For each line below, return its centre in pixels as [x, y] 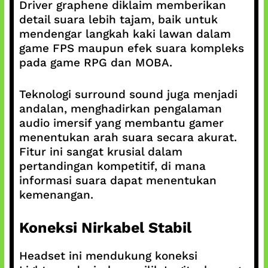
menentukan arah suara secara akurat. [128, 137]
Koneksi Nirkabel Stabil [105, 228]
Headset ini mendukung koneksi [108, 256]
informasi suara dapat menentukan [118, 180]
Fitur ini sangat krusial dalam [100, 151]
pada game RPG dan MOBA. [95, 63]
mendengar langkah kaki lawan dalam [125, 34]
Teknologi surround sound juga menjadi [128, 94]
